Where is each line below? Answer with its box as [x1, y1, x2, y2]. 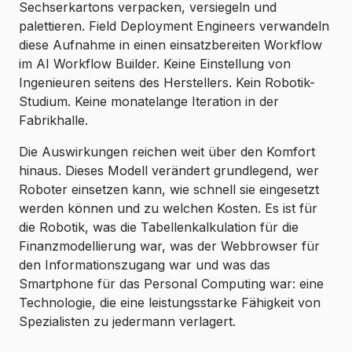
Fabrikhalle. [19, 112, 88, 129]
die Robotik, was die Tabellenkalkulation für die [19, 219, 299, 236]
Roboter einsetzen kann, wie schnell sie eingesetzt [19, 181, 319, 198]
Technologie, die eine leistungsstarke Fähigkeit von [19, 295, 321, 311]
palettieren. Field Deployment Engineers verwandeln [19, 18, 329, 35]
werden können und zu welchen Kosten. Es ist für [19, 200, 317, 217]
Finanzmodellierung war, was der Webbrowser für [19, 238, 320, 255]
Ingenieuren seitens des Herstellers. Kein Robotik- [19, 75, 315, 91]
